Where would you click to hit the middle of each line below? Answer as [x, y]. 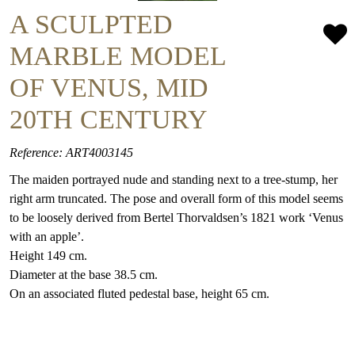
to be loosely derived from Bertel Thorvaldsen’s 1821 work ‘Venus [176, 218]
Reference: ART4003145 [71, 153]
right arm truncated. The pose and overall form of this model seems [176, 198]
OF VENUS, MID [109, 88]
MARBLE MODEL [118, 56]
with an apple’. [47, 237]
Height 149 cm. [48, 256]
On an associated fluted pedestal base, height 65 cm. [139, 294]
